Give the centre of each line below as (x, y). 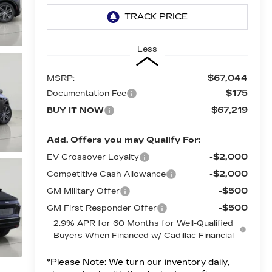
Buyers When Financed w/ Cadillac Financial (143, 235)
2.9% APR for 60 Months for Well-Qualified (144, 223)
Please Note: (78, 262)
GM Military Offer (83, 191)
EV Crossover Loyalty (93, 157)
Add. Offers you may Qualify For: (123, 140)
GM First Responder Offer (101, 208)
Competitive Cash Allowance (106, 174)
